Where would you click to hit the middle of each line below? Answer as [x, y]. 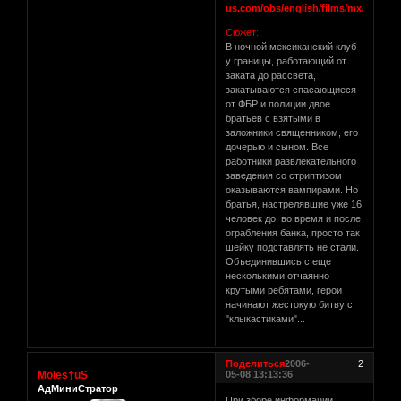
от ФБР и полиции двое [278, 103]
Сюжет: [243, 32]
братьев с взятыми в [273, 118]
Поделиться [256, 363]
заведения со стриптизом [284, 175]
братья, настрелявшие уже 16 [294, 204]
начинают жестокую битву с [290, 304]
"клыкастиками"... [266, 318]
